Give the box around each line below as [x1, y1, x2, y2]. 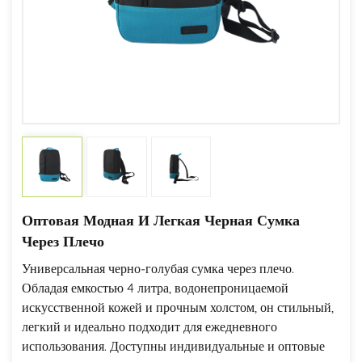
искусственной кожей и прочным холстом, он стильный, [22, 299, 334, 315]
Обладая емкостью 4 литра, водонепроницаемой [22, 280, 288, 296]
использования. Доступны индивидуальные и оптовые [22, 338, 325, 354]
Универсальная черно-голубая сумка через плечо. [22, 260, 294, 276]
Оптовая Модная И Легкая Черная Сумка [22, 211, 300, 229]
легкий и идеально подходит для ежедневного [22, 318, 277, 335]
